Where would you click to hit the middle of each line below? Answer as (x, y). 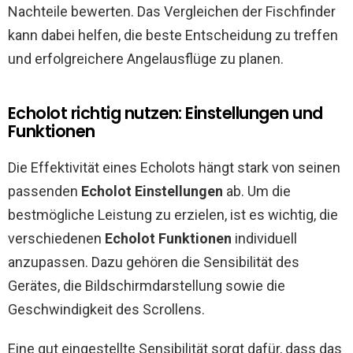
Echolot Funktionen (168, 238)
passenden (45, 191)
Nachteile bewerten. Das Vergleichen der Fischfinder (172, 11)
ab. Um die (257, 191)
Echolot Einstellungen (152, 191)
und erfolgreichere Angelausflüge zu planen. (146, 59)
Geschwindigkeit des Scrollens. (106, 309)
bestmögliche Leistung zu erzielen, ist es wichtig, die (173, 215)
